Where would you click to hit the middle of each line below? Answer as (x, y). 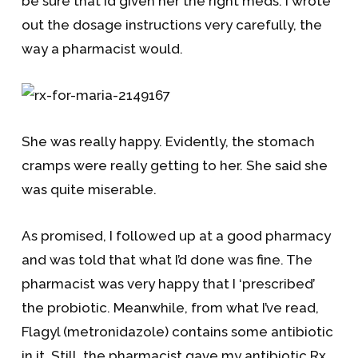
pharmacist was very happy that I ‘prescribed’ (168, 284)
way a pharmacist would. (102, 49)
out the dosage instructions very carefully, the (171, 25)
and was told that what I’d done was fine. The (167, 260)
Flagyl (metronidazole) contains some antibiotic (177, 332)
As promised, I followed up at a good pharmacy (176, 236)
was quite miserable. (89, 189)
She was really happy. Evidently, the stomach (168, 141)
